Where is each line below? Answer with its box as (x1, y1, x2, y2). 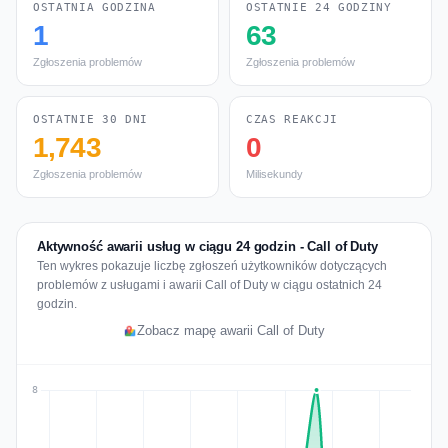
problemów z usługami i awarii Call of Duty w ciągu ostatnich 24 (37, 278, 382, 292)
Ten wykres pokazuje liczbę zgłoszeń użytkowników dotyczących (37, 259, 387, 273)
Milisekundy (246, 168, 303, 180)
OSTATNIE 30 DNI (33, 113, 148, 126)
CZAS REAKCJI (246, 113, 338, 126)
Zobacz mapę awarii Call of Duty (137, 324, 325, 338)
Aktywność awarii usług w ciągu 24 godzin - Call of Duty (37, 239, 378, 254)
